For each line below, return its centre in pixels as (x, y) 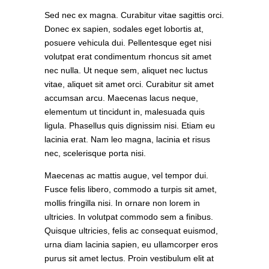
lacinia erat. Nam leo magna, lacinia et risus (127, 139)
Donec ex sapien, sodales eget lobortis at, (124, 29)
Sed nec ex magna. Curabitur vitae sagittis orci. (134, 15)
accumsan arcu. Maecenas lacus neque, (121, 98)
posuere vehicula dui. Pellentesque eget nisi (128, 42)
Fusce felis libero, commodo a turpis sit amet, (131, 189)
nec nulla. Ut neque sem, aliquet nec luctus (126, 70)
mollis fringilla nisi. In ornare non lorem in (122, 203)
